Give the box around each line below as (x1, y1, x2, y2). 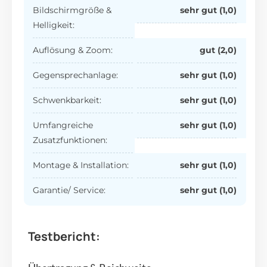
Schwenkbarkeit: (33, 94, 102, 105)
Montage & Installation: (33, 159, 129, 170)
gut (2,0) (200, 44, 237, 55)
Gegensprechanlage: (33, 69, 119, 80)
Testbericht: (28, 228, 101, 244)
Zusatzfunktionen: (33, 134, 108, 145)
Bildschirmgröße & (33, 4, 112, 15)
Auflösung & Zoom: (33, 44, 113, 55)
